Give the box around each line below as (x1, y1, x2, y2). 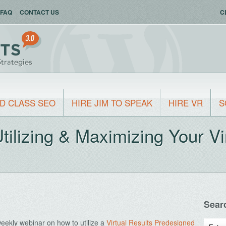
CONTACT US (20, 8, 59, 17)
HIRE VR (168, 96, 203, 109)
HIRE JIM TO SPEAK (72, 96, 152, 109)
